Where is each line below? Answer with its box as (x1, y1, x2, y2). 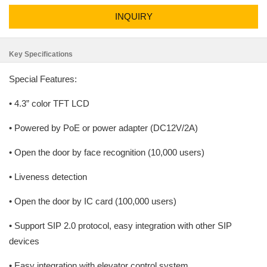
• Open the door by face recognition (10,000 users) (9, 147, 204, 157)
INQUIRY (114, 11, 153, 21)
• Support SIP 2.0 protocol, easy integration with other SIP (9, 221, 232, 231)
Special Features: (9, 74, 77, 84)
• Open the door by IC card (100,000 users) (9, 196, 176, 206)
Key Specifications (9, 50, 73, 58)
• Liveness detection (9, 172, 87, 182)
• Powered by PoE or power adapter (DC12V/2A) (9, 123, 198, 133)
